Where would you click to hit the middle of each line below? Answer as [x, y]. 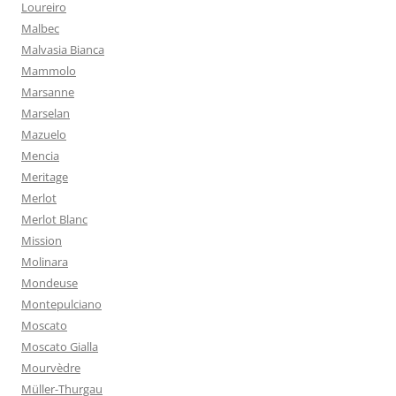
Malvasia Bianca [63, 49]
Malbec [40, 28]
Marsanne [48, 92]
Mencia [40, 156]
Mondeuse [49, 283]
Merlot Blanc [54, 219]
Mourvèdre [51, 368]
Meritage [45, 177]
